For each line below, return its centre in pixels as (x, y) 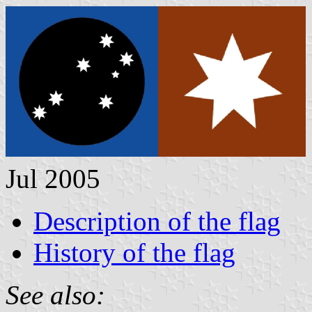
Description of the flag (157, 221)
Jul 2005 (53, 178)
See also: (55, 295)
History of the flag (134, 252)
